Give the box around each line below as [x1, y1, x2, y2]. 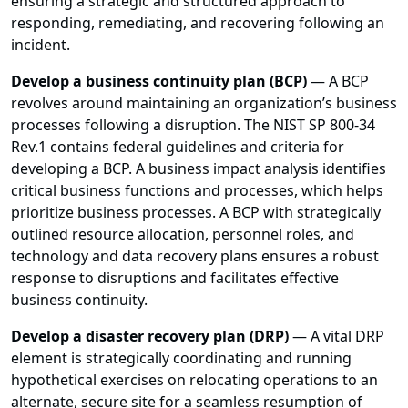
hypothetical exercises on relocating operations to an [11, 370, 378, 391]
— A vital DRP [292, 326, 384, 347]
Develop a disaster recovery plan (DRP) [11, 326, 292, 347]
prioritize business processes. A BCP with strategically [11, 202, 381, 223]
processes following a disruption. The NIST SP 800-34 [11, 115, 375, 136]
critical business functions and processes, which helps [11, 180, 383, 201]
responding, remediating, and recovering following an [11, 13, 384, 34]
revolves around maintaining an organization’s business [11, 93, 397, 114]
